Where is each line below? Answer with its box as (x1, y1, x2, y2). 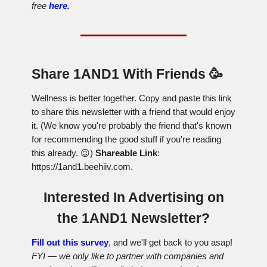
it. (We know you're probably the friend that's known (32, 120, 231, 131)
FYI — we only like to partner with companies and (32, 251, 223, 262)
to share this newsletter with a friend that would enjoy (32, 107, 235, 117)
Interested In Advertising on (43, 190, 224, 206)
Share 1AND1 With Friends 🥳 (32, 66, 223, 82)
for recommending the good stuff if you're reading (32, 134, 221, 145)
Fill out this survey (32, 237, 108, 248)
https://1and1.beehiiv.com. (32, 162, 133, 172)
